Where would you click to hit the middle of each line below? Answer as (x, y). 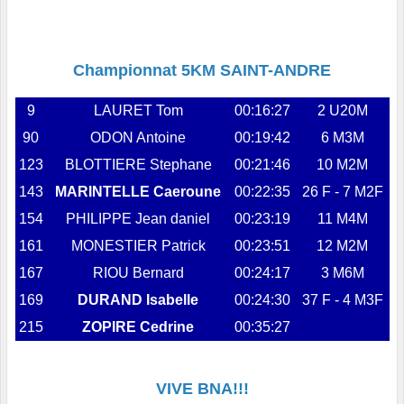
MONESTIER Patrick (138, 245)
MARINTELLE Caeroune (138, 191)
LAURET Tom (138, 110)
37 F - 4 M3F (342, 299)
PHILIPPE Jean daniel (138, 218)
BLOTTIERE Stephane (138, 164)
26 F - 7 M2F (342, 191)
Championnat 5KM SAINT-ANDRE (202, 70)
